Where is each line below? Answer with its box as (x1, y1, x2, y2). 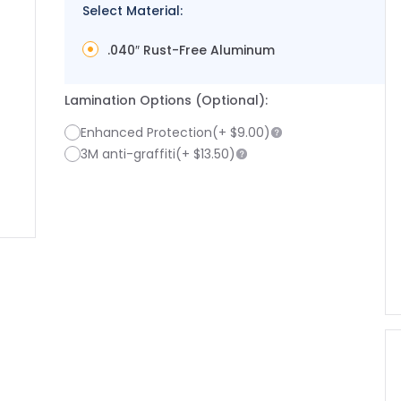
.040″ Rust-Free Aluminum (107, 41, 275, 59)
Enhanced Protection (81, 124, 212, 141)
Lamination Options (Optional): (64, 91, 268, 109)
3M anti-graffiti (81, 145, 175, 163)
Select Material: (82, 2, 183, 20)
